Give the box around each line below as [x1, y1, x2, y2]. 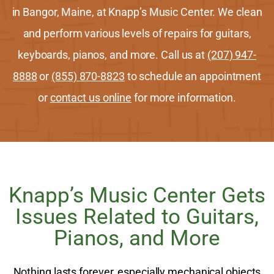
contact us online [50, 91, 132, 104]
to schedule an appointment [124, 70, 262, 83]
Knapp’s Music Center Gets [9, 183, 265, 208]
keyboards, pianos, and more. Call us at [17, 48, 207, 61]
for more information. [131, 91, 236, 104]
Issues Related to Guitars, [15, 204, 259, 229]
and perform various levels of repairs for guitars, [23, 27, 251, 40]
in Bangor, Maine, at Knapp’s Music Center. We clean [12, 6, 262, 18]
